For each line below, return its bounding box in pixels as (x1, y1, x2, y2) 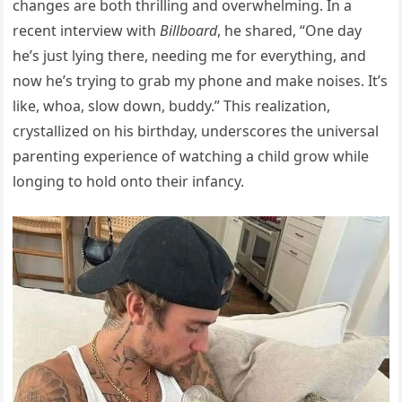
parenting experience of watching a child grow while (13, 145, 370, 166)
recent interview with (13, 20, 161, 40)
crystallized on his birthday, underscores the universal (13, 120, 380, 141)
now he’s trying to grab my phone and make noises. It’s (13, 70, 389, 91)
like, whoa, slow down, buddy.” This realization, (13, 95, 331, 116)
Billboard (160, 20, 218, 40)
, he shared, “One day (217, 20, 363, 40)
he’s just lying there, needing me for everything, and (13, 45, 367, 66)
